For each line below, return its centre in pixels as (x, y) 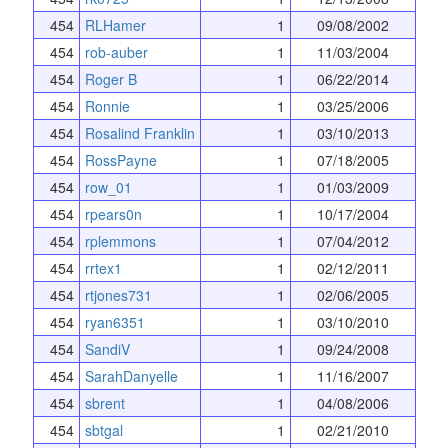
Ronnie (107, 105)
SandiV (107, 348)
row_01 (108, 186)
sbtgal (103, 429)
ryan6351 (114, 321)
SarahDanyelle (131, 375)
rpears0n (113, 213)
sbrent (104, 402)
